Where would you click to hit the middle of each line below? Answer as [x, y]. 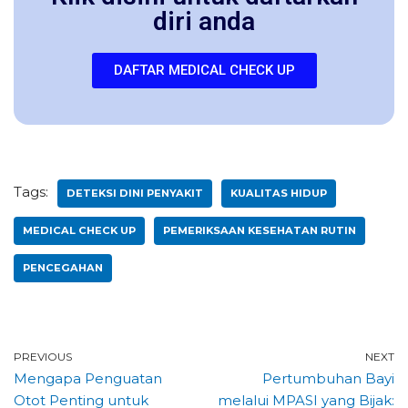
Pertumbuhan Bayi [328, 379]
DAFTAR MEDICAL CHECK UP [204, 71]
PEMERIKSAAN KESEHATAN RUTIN [260, 231]
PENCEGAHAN [63, 268]
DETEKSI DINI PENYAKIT [135, 194]
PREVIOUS [43, 357]
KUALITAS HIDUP [279, 194]
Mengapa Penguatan [88, 379]
